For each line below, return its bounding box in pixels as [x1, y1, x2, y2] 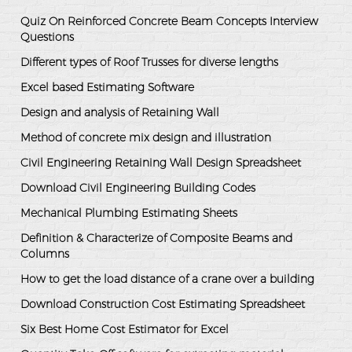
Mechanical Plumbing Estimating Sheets [20, 206, 237, 221]
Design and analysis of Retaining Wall [20, 105, 219, 120]
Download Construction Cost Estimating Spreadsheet [20, 297, 305, 312]
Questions [20, 30, 74, 45]
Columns [20, 247, 69, 262]
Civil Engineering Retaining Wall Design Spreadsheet [20, 156, 301, 170]
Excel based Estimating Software [20, 80, 194, 95]
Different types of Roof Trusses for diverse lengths [20, 55, 278, 70]
